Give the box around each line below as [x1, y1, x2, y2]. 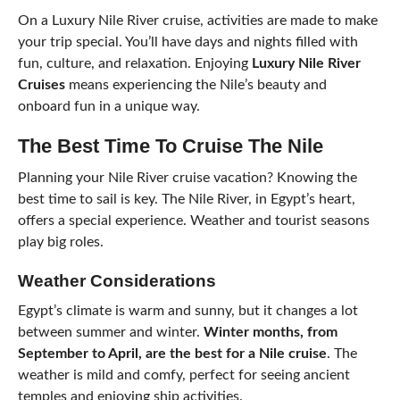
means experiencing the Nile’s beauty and [64, 78, 327, 92]
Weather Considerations [17, 271, 216, 290]
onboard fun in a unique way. [17, 99, 200, 113]
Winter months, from [203, 325, 337, 339]
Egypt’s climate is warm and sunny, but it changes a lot [17, 304, 358, 318]
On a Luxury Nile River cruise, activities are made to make [17, 13, 378, 28]
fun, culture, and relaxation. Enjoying [17, 56, 252, 71]
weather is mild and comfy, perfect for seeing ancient [17, 368, 350, 382]
